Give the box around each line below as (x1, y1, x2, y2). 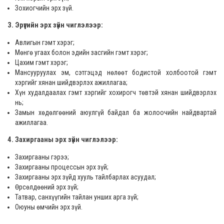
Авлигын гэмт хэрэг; (15, 38, 74, 46)
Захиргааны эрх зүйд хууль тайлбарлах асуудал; (15, 173, 156, 181)
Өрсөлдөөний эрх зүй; (15, 183, 78, 191)
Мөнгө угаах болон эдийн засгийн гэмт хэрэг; (15, 48, 148, 56)
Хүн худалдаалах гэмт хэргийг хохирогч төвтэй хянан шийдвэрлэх (15, 88, 216, 96)
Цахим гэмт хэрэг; (15, 58, 68, 66)
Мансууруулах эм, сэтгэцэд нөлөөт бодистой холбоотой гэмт (15, 68, 216, 76)
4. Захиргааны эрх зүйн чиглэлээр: (7, 135, 118, 144)
